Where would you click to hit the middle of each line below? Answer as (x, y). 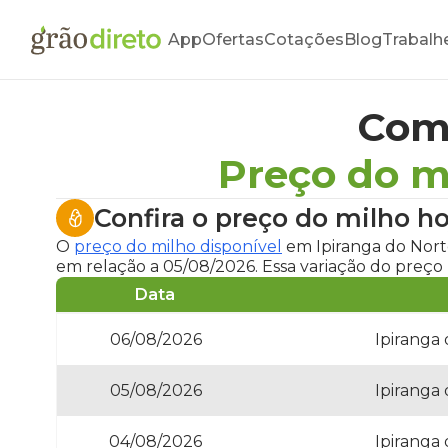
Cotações (304, 39)
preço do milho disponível (178, 246)
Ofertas (233, 39)
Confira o (154, 218)
